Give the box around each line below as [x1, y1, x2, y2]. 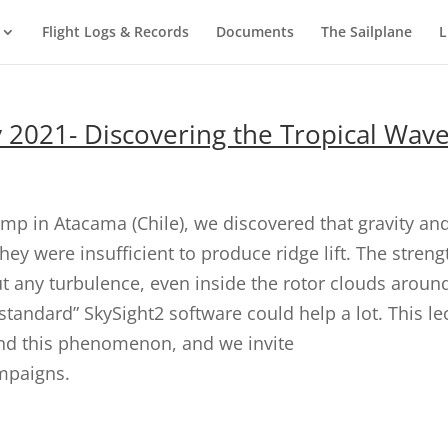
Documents [216, 22, 294, 41]
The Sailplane [321, 22, 412, 41]
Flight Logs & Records [42, 22, 189, 41]
